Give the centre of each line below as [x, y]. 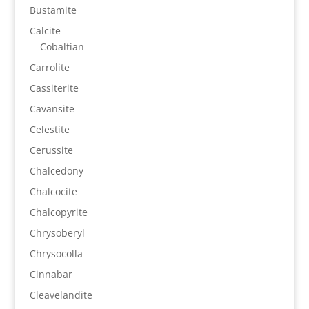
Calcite [45, 31]
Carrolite [49, 68]
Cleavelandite [61, 295]
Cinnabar [51, 275]
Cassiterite [54, 88]
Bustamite [53, 10]
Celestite [49, 130]
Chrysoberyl [57, 233]
